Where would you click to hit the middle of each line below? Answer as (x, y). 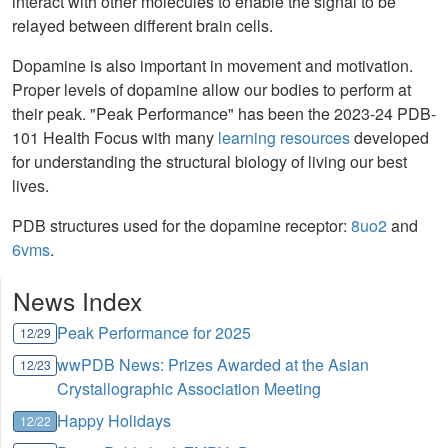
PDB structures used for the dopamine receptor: (181, 225)
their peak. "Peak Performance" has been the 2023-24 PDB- (224, 113)
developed (389, 137)
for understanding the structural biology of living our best (209, 161)
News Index (77, 300)
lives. (30, 185)
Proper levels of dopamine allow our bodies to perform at (211, 89)
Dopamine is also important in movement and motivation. (212, 65)
